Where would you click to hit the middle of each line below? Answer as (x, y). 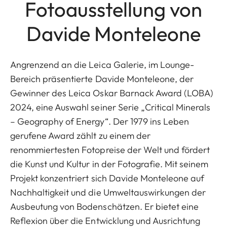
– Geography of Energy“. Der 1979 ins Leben (100, 122)
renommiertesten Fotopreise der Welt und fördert (110, 150)
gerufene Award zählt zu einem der (80, 136)
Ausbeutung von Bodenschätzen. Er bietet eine (105, 207)
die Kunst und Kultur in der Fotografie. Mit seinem (109, 164)
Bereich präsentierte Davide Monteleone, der (102, 79)
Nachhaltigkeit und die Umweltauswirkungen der (108, 193)
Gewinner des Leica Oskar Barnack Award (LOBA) (112, 93)
